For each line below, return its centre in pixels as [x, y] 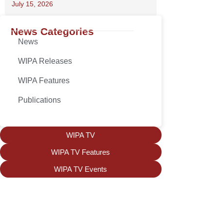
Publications [39, 100]
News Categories [52, 31]
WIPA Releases [45, 61]
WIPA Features [44, 81]
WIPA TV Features [81, 152]
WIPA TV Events [81, 169]
